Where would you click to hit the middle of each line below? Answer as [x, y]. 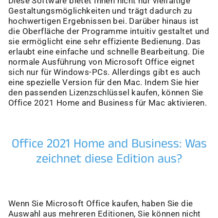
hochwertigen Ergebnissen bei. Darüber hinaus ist [104, 21]
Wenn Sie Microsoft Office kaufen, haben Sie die [101, 204]
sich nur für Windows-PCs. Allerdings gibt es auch [104, 73]
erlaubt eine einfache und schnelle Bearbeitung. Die [107, 52]
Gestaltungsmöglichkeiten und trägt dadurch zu [100, 11]
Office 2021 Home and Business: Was [109, 144]
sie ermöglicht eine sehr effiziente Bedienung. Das [105, 42]
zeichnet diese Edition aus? [109, 159]
